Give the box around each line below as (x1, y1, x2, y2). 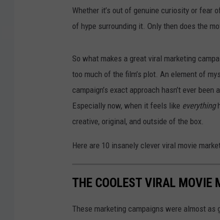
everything (182, 100, 218, 110)
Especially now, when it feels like (72, 100, 182, 110)
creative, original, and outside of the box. (72, 116, 204, 126)
